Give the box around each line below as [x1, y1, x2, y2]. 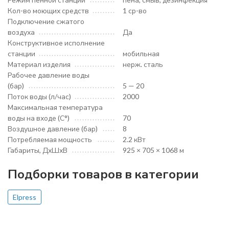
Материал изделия [8, 60, 71, 68]
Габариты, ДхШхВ [8, 146, 67, 154]
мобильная [123, 49, 159, 58]
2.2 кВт [123, 135, 146, 144]
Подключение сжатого [8, 17, 84, 26]
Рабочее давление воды [8, 71, 89, 79]
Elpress [13, 193, 36, 201]
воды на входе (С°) [8, 113, 70, 122]
